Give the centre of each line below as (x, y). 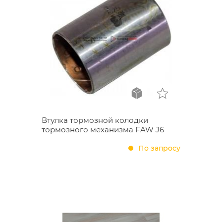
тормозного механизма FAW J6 (103, 130)
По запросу (159, 148)
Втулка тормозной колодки (95, 120)
